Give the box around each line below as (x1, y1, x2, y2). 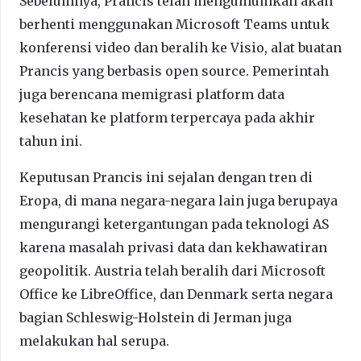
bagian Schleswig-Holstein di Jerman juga (19, 309, 292, 326)
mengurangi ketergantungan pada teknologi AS (19, 216, 329, 233)
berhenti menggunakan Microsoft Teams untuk (19, 16, 330, 33)
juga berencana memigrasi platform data (19, 86, 284, 103)
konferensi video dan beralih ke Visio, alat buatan (19, 39, 342, 56)
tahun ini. (19, 133, 82, 150)
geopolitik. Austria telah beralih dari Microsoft (19, 263, 326, 280)
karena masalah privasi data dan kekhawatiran (19, 239, 327, 256)
